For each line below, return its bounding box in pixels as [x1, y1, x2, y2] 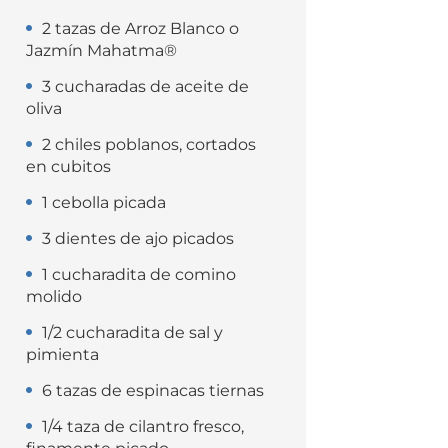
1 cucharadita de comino [42, 265, 236, 284]
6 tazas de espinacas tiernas [42, 381, 264, 400]
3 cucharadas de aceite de [42, 77, 249, 96]
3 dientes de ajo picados [42, 229, 234, 248]
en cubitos [26, 157, 111, 176]
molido [26, 287, 82, 306]
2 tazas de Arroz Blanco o [42, 19, 239, 38]
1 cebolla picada [42, 193, 166, 212]
